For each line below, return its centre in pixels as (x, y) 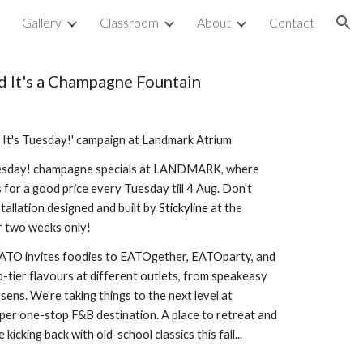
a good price (56, 188)
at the (225, 208)
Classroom (129, 22)
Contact (292, 22)
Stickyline (183, 208)
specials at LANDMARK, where (176, 169)
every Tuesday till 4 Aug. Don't (170, 188)
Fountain (168, 81)
